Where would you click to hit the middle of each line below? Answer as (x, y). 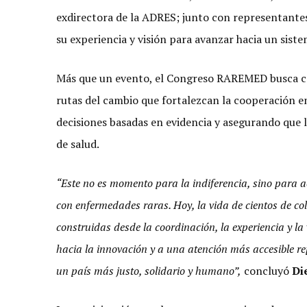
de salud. (78, 144)
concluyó (267, 271)
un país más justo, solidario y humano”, (149, 271)
